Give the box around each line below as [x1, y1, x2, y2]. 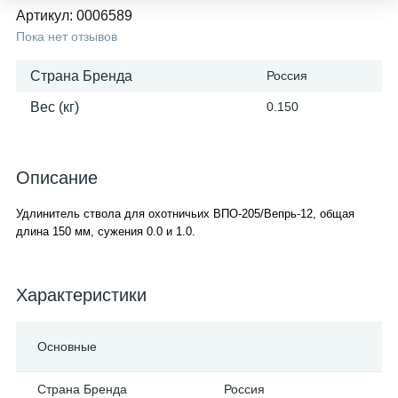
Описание [16, 168, 98, 187]
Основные [37, 339, 97, 354]
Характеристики [16, 285, 147, 305]
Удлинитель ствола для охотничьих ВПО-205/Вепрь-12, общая [16, 207, 354, 220]
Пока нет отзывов [16, 29, 117, 44]
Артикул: [16, 8, 76, 23]
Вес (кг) [30, 99, 79, 115]
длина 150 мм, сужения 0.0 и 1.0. [16, 225, 195, 238]
